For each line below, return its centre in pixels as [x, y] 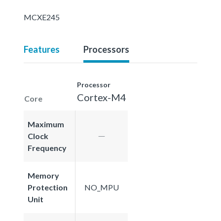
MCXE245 [42, 17]
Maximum [46, 124]
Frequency [47, 147]
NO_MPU [102, 187]
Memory [43, 175]
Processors [106, 49]
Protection [48, 187]
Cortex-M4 [102, 97]
